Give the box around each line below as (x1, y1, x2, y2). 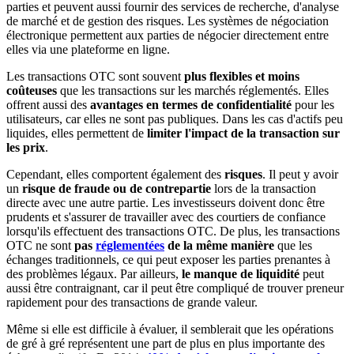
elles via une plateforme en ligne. (6, 43, 170, 57)
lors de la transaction (211, 182, 316, 196)
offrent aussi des (6, 98, 90, 112)
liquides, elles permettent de (6, 126, 147, 141)
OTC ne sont (6, 239, 71, 253)
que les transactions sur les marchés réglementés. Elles (57, 84, 329, 98)
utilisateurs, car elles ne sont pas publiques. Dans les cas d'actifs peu (6, 112, 343, 126)
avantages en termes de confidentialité (90, 98, 292, 112)
